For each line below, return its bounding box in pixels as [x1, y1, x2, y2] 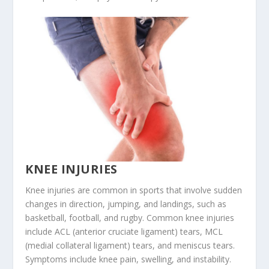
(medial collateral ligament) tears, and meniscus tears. [25, 240, 235, 252]
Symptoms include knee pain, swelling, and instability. [25, 253, 232, 265]
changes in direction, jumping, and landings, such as [25, 198, 227, 210]
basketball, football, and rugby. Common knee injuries [25, 212, 235, 224]
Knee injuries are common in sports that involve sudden [25, 184, 243, 196]
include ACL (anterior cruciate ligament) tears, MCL [25, 226, 223, 238]
